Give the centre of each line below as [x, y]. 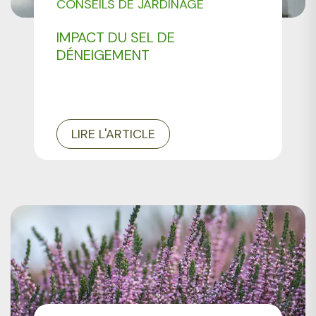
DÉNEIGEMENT [103, 55]
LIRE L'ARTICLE [114, 134]
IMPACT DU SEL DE [116, 38]
